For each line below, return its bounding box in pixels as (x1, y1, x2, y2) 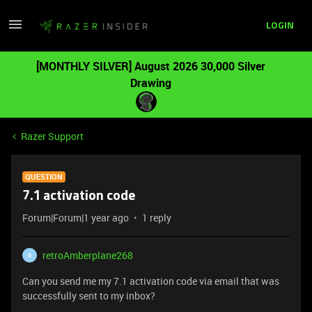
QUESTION (25, 171, 63, 182)
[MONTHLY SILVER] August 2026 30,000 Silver (36, 58, 265, 74)
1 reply (142, 211, 171, 224)
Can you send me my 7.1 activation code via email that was (22, 274, 279, 288)
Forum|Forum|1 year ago (22, 211, 129, 224)
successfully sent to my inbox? (22, 289, 155, 302)
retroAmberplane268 (42, 249, 133, 262)
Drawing (130, 75, 171, 91)
